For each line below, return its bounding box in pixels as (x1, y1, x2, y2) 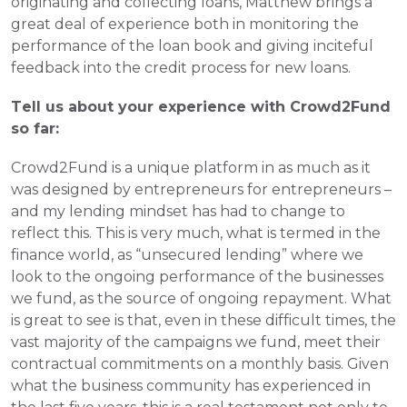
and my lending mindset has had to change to (11, 203, 345, 220)
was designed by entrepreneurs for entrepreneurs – (11, 181, 392, 198)
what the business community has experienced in (11, 377, 371, 394)
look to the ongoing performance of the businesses (11, 268, 383, 285)
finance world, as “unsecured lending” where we (11, 246, 363, 263)
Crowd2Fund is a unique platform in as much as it (11, 159, 371, 176)
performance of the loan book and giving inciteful (11, 37, 373, 55)
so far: (11, 120, 64, 137)
